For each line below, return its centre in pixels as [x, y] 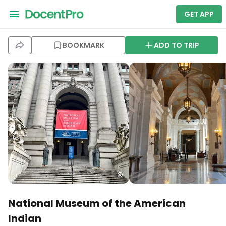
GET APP [199, 14]
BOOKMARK [83, 45]
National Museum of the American [97, 203]
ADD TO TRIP [177, 45]
